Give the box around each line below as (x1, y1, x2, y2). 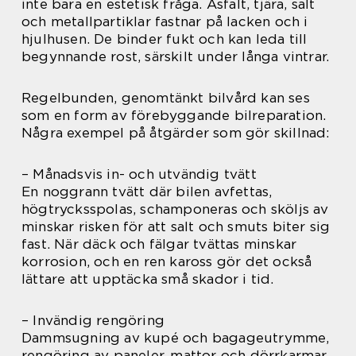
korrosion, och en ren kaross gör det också (21, 253, 312, 269)
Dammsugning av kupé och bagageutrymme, (21, 330, 330, 346)
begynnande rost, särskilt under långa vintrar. (21, 48, 330, 64)
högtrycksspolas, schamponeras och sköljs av (21, 201, 329, 217)
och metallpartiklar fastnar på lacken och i (21, 14, 308, 29)
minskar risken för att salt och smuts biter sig (21, 219, 331, 234)
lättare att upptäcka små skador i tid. (21, 271, 274, 287)
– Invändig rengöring (21, 312, 164, 328)
